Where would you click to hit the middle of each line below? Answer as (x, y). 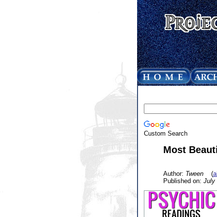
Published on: (183, 181)
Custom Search (165, 133)
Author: (174, 173)
